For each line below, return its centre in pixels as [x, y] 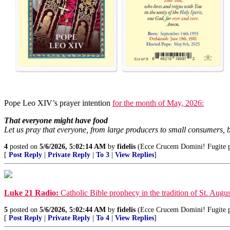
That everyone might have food [56, 120]
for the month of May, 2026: [158, 103]
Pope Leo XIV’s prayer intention [58, 103]
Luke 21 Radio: [31, 193]
